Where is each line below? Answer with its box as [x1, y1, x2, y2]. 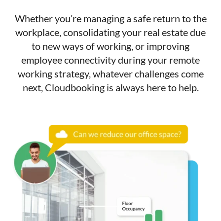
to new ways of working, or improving [32, 39, 189, 52]
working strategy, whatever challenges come [17, 67, 204, 79]
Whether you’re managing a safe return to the [14, 12, 207, 24]
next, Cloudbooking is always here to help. [22, 81, 199, 93]
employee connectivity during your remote [21, 53, 200, 66]
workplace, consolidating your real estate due [15, 26, 206, 38]
